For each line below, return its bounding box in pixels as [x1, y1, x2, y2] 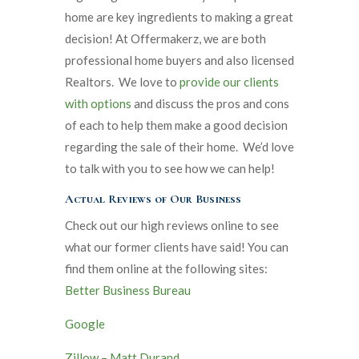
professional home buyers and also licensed [64, 52, 294, 67]
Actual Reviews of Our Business [64, 191, 241, 206]
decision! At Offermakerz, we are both [64, 30, 266, 46]
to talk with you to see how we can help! [64, 160, 275, 175]
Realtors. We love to [64, 74, 179, 89]
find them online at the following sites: [64, 260, 268, 276]
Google [64, 316, 105, 331]
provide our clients [179, 74, 279, 89]
